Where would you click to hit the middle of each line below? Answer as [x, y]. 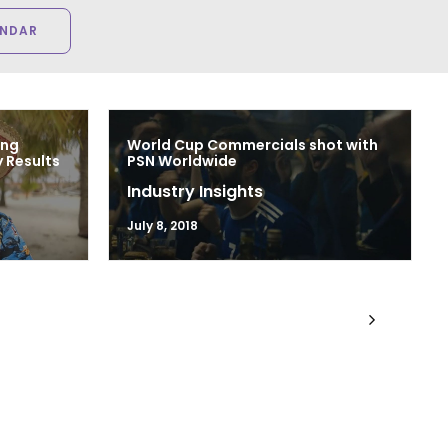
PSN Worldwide [181, 161]
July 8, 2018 [162, 225]
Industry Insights [194, 191]
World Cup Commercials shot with [252, 145]
